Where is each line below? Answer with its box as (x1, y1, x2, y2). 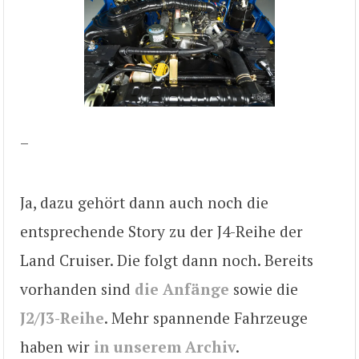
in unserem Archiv (94, 336, 236, 357)
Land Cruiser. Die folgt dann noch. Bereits (20, 249, 313, 270)
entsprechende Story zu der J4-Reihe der (20, 220, 303, 241)
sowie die (229, 278, 298, 299)
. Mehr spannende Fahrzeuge (104, 307, 308, 328)
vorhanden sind (20, 278, 135, 299)
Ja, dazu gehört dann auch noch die (20, 192, 268, 212)
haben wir (20, 336, 94, 357)
